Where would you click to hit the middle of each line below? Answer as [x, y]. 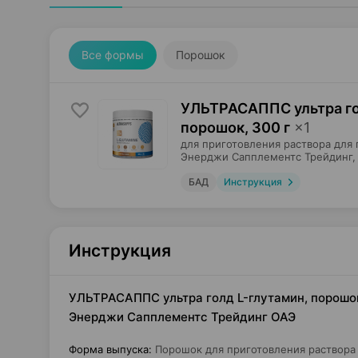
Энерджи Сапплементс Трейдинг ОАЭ [182, 317]
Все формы [113, 55]
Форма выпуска [109, 349]
